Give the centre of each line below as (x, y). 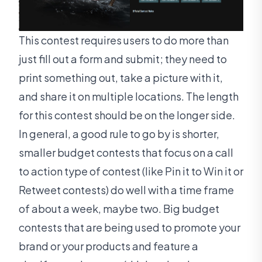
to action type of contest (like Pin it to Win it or (131, 171)
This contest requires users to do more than (124, 40)
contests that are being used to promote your (130, 227)
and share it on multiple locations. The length (129, 96)
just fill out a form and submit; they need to (123, 59)
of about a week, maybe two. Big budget (119, 209)
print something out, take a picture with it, (121, 78)
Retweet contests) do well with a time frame (126, 190)
